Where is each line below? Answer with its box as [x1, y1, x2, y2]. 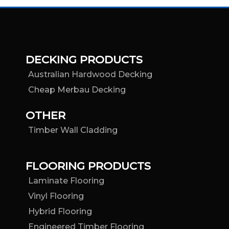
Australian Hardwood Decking [28, 70, 152, 80]
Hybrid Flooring [28, 207, 92, 217]
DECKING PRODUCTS [26, 53, 143, 66]
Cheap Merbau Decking [28, 85, 126, 95]
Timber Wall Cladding [28, 125, 118, 135]
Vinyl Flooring [28, 191, 84, 201]
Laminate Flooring [28, 176, 104, 186]
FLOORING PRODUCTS [26, 159, 151, 173]
